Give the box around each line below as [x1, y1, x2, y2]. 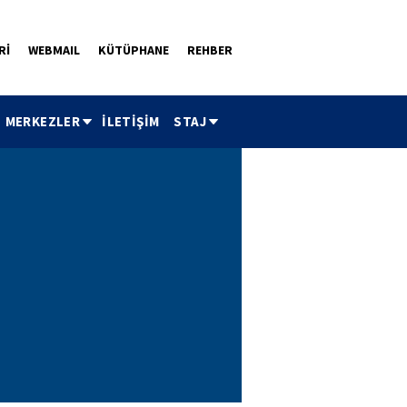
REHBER [187, 42, 233, 58]
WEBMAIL [28, 42, 80, 58]
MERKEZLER [5, 113, 81, 130]
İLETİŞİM [102, 113, 160, 130]
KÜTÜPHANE [98, 42, 169, 58]
